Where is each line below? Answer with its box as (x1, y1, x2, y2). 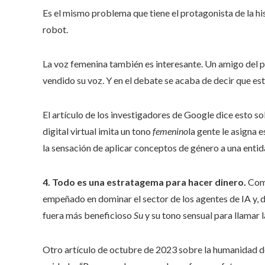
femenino (153, 125, 188, 137)
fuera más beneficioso (43, 209, 134, 221)
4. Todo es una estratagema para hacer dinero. (43, 176, 246, 188)
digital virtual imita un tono (43, 125, 153, 137)
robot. (43, 24, 68, 35)
